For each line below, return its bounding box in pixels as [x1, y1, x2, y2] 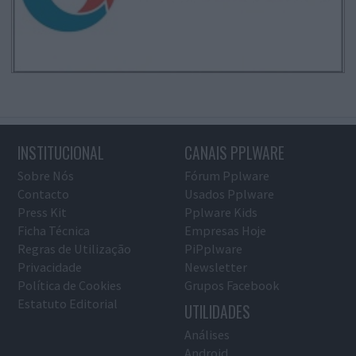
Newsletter [184, 258, 248, 275]
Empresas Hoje [184, 222, 267, 238]
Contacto [17, 185, 69, 202]
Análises [184, 326, 230, 342]
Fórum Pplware [184, 167, 270, 184]
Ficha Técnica [17, 222, 90, 238]
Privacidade [17, 258, 82, 275]
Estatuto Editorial [17, 295, 118, 311]
